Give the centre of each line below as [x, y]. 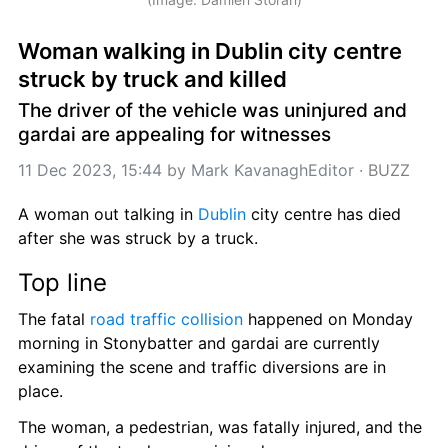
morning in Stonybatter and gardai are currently [199, 343]
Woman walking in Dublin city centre [210, 51]
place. [40, 391]
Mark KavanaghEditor [272, 170]
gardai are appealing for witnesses [174, 135]
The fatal [54, 319]
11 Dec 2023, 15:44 [90, 170]
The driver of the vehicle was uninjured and [212, 111]
